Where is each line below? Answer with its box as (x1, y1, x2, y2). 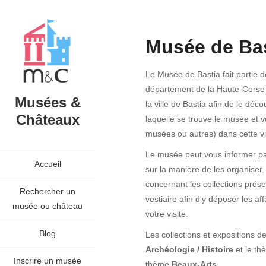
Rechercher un (20, 186, 75, 196)
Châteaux (15, 112, 80, 128)
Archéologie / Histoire (145, 245, 233, 254)
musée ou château (12, 201, 83, 211)
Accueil (34, 159, 61, 169)
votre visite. (145, 209, 188, 218)
